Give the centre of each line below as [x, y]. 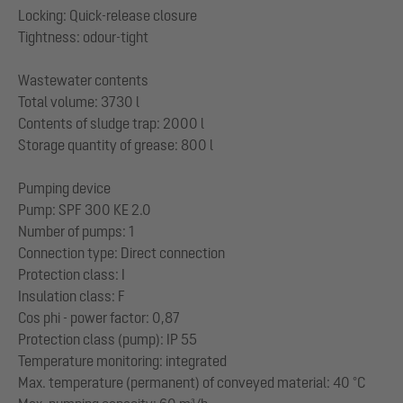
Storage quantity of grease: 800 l [116, 144]
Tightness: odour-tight [83, 36]
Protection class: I [72, 274]
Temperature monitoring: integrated [122, 360]
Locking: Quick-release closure [107, 15]
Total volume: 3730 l [79, 101]
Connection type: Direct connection [121, 252]
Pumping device [64, 188]
